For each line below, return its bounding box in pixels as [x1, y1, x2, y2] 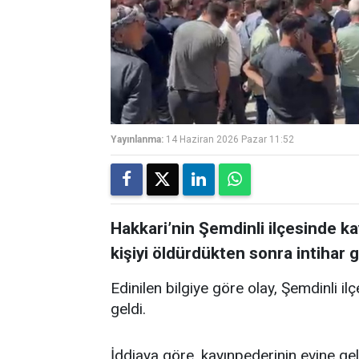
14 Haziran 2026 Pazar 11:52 [166, 134, 294, 145]
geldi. [111, 300, 146, 318]
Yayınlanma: [111, 134, 163, 145]
